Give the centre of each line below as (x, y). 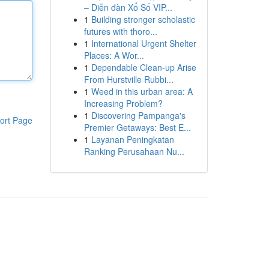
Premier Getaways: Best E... (137, 127)
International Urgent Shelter (144, 43)
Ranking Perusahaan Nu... (134, 151)
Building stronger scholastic (143, 19)
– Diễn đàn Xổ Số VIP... (128, 7)
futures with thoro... (120, 31)
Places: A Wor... (114, 55)
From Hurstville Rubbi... (128, 79)
